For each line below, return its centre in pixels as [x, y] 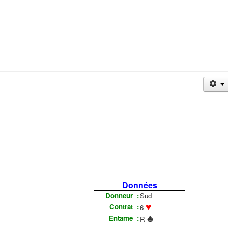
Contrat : [124, 206]
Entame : [124, 218]
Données [139, 185]
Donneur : [122, 195]
